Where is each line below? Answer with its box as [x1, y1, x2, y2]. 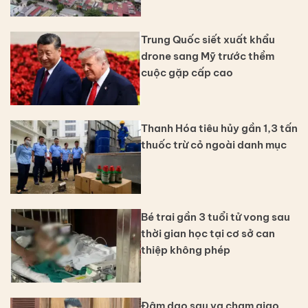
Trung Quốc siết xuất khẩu [141, 33, 275, 47]
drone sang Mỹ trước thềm [141, 49, 274, 63]
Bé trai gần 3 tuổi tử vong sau [141, 210, 290, 223]
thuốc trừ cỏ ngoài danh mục [141, 137, 287, 151]
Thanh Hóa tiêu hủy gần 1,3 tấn [141, 121, 298, 135]
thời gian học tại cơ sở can [141, 226, 275, 240]
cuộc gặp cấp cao [141, 66, 233, 80]
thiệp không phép [141, 243, 230, 256]
